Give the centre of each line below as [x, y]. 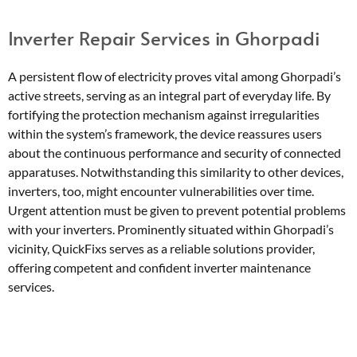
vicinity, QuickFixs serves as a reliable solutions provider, [161, 248]
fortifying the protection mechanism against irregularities [164, 114]
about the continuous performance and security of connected [175, 152]
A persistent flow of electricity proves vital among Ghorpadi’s [175, 76]
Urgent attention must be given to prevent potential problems [177, 210]
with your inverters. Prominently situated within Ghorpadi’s [171, 229]
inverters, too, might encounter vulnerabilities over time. [161, 190]
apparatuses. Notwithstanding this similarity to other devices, [176, 171]
